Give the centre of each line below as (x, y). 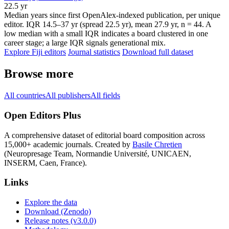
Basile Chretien (157, 144)
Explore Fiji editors (35, 52)
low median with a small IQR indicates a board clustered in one (106, 34)
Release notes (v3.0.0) (60, 221)
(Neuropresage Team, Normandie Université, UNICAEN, (98, 153)
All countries (25, 96)
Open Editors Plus (42, 115)
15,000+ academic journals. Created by (68, 144)
